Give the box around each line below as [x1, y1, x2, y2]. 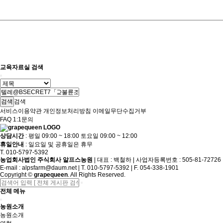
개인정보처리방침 [43, 108, 91, 114]
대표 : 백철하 [97, 156, 131, 163]
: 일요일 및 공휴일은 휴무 [24, 141, 93, 148]
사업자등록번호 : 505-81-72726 [136, 156, 221, 163]
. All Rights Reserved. [68, 171, 125, 178]
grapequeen [34, 171, 68, 178]
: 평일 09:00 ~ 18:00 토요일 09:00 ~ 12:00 [24, 132, 137, 139]
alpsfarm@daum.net [22, 164, 77, 171]
